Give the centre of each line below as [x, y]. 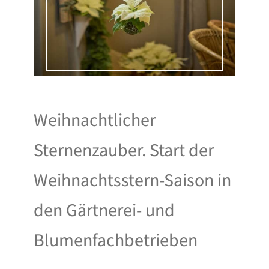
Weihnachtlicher [95, 121]
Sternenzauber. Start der [124, 151]
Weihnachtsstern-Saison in [132, 181]
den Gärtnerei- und [104, 211]
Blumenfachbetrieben [116, 241]
